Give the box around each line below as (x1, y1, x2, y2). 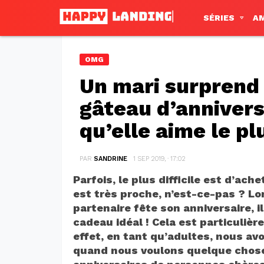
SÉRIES (203, 13, 235, 23)
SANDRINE (93, 154, 127, 163)
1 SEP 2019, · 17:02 (133, 154, 186, 163)
